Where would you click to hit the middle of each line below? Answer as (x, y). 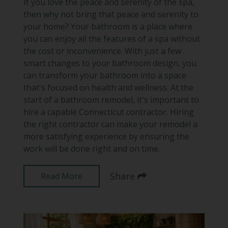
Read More (61, 176)
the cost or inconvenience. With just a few (102, 51)
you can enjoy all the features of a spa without (111, 38)
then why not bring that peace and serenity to (111, 14)
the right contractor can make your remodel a (110, 124)
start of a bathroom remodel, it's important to (111, 99)
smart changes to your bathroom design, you (110, 63)
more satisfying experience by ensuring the (106, 136)
